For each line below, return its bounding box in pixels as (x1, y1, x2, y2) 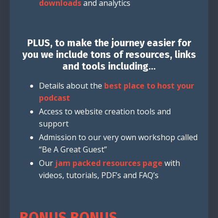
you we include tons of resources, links (22, 48, 196, 60)
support (39, 118, 69, 129)
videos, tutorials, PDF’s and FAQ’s (39, 170, 159, 181)
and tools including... (62, 60, 156, 72)
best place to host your (104, 80, 194, 91)
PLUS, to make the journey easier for (27, 36, 191, 49)
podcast (39, 92, 70, 103)
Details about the (39, 80, 104, 91)
